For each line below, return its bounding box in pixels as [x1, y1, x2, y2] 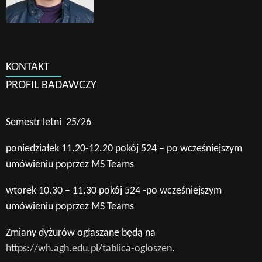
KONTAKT [6, 61, 50, 73]
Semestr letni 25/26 [6, 116, 91, 128]
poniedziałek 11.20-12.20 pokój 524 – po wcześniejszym [6, 143, 242, 154]
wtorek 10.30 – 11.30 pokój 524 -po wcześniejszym [6, 185, 222, 196]
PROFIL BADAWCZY [6, 79, 96, 91]
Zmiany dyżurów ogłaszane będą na [6, 227, 156, 239]
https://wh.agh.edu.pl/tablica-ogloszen [6, 243, 172, 254]
